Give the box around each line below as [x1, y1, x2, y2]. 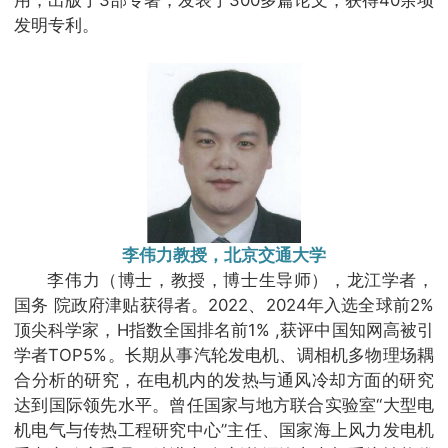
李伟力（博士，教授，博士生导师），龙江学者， [47, 269, 434, 290]
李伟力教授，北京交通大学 [122, 244, 326, 265]
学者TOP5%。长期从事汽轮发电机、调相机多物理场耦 [14, 344, 434, 365]
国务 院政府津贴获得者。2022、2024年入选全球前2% [14, 294, 434, 315]
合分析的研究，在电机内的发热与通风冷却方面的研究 [14, 369, 434, 390]
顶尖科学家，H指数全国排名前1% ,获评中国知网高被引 [14, 319, 434, 340]
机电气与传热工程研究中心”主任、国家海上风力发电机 [14, 419, 434, 440]
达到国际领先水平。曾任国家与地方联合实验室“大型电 [14, 394, 434, 415]
